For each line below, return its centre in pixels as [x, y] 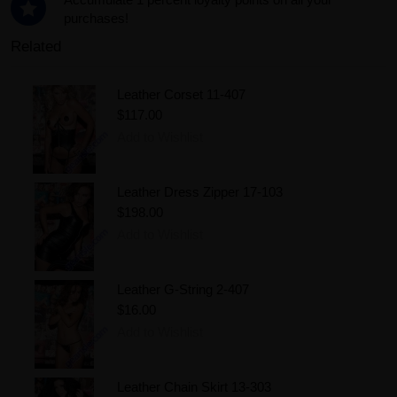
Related [36, 46]
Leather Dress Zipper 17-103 [200, 191]
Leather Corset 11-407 [181, 94]
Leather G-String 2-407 [183, 289]
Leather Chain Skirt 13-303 [194, 386]
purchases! [96, 18]
